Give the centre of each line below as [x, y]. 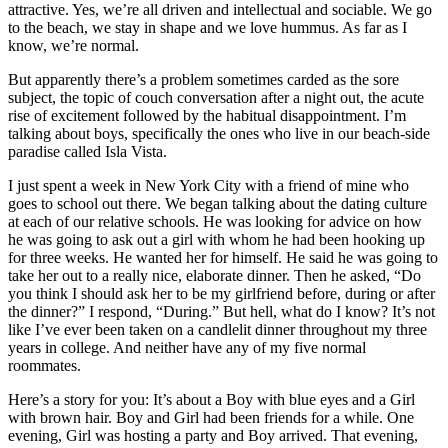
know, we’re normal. [73, 45]
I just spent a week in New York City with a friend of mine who [208, 185]
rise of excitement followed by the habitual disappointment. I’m [207, 115]
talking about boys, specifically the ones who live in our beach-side [219, 133]
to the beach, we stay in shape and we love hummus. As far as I [207, 27]
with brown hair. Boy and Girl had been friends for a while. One [211, 417]
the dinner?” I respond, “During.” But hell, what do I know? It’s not [221, 311]
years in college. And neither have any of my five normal [187, 347]
